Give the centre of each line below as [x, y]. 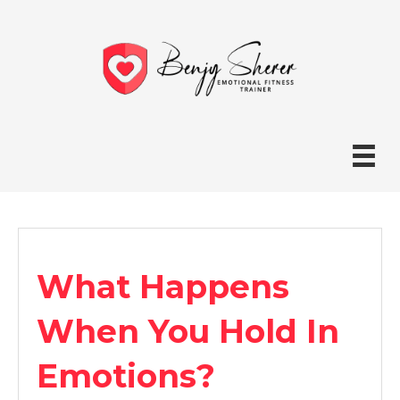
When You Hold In [188, 332]
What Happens [163, 287]
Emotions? [126, 376]
